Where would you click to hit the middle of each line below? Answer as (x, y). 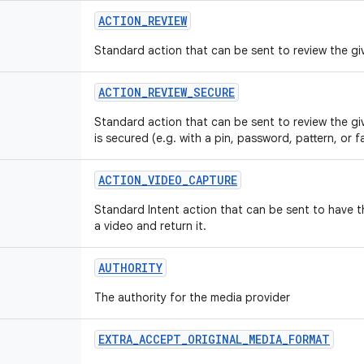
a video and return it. (150, 226)
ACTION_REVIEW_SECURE (167, 92)
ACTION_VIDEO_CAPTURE (168, 180)
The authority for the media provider (192, 297)
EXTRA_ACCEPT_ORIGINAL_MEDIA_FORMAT (214, 339)
